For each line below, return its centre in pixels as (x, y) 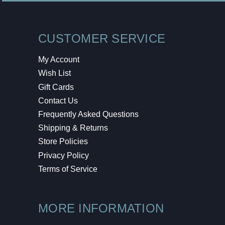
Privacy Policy (64, 155)
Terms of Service (68, 169)
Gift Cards (56, 87)
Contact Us (58, 100)
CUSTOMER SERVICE (102, 38)
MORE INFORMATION (101, 208)
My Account (59, 60)
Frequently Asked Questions (88, 115)
